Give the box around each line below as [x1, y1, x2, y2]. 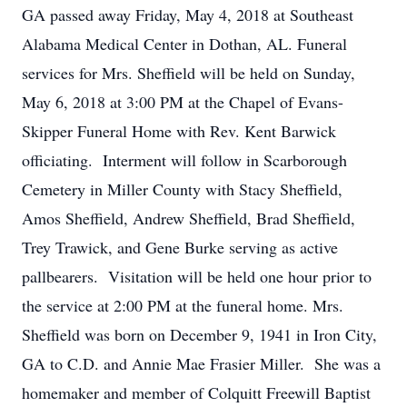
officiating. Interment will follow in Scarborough [22, 149, 347, 171]
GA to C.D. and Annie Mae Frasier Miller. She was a [22, 352, 381, 374]
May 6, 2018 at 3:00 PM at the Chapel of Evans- [22, 91, 343, 113]
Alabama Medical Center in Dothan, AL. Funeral [22, 33, 347, 55]
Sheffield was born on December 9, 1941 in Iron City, [22, 323, 377, 345]
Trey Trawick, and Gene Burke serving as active [22, 236, 338, 258]
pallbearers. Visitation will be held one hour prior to [22, 265, 372, 287]
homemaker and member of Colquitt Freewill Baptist [22, 382, 371, 403]
